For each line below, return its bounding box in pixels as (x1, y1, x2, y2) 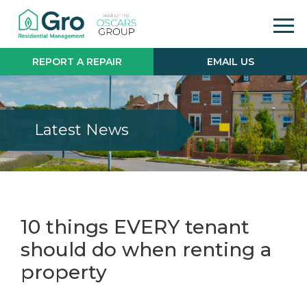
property (21, 260, 107, 284)
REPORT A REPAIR (32, 56, 122, 68)
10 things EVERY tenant (21, 215, 249, 238)
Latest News (34, 121, 129, 139)
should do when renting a (21, 238, 271, 261)
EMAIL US (206, 56, 254, 68)
